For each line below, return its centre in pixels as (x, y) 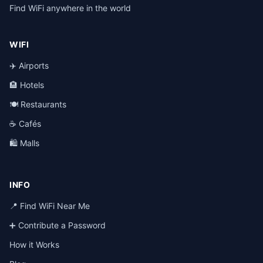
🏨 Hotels (27, 85)
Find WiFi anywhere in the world (70, 8)
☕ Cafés (25, 124)
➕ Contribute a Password (58, 225)
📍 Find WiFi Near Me (50, 206)
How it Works (34, 245)
